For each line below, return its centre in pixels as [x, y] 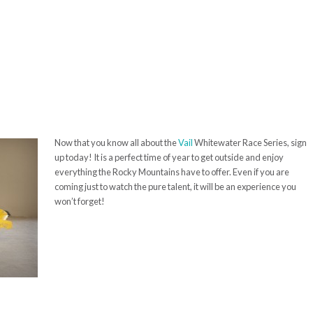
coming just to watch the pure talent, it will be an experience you [175, 187]
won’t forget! [80, 201]
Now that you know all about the [116, 143]
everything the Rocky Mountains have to [132, 172]
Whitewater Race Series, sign [250, 143]
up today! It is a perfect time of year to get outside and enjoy [169, 157]
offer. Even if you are [249, 172]
